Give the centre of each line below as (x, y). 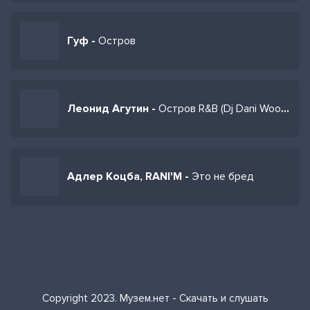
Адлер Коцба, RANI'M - (129, 176)
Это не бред (223, 176)
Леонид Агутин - (113, 109)
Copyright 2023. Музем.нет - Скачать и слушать (155, 298)
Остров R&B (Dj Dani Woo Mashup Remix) (220, 109)
